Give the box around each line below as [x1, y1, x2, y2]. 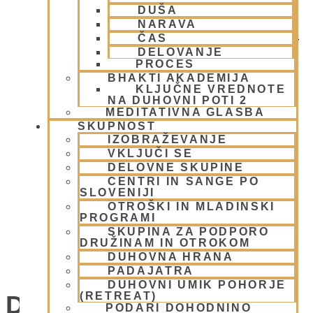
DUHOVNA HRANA [108, 250, 234, 263]
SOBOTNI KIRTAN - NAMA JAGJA [34, 259, 213, 272]
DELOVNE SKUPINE [108, 161, 245, 173]
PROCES [136, 57, 195, 70]
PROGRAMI [80, 211, 156, 224]
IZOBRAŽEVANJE [108, 133, 228, 145]
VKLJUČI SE [108, 147, 194, 159]
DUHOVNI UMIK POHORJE [108, 278, 286, 291]
